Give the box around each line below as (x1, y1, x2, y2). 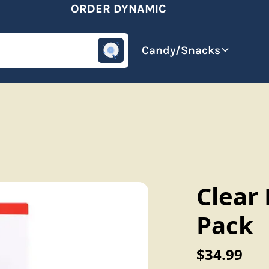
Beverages (63, 43, 118, 57)
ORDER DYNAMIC (58, 2, 154, 16)
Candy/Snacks (142, 43, 221, 57)
